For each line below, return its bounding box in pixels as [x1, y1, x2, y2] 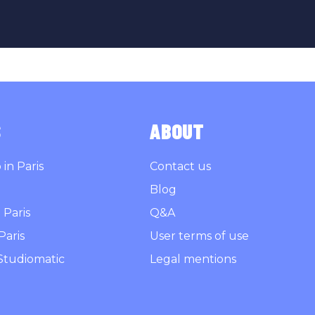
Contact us [150, 160, 212, 173]
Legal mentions [150, 252, 237, 266]
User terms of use [150, 229, 250, 243]
